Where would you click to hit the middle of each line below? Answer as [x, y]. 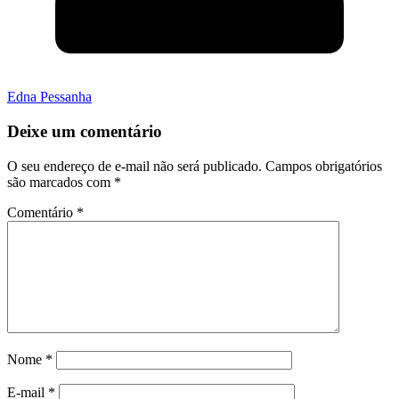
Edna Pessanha [49, 97]
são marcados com [61, 182]
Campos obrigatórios [324, 166]
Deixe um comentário [85, 132]
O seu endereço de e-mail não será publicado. [134, 166]
